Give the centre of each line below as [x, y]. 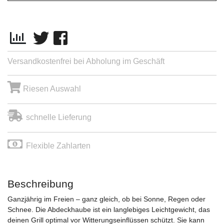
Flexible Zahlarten [58, 146]
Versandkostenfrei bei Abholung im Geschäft [86, 61]
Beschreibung [40, 184]
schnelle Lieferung [59, 117]
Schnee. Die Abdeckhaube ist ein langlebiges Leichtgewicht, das [109, 210]
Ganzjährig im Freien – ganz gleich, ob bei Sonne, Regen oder [106, 199]
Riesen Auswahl [51, 89]
